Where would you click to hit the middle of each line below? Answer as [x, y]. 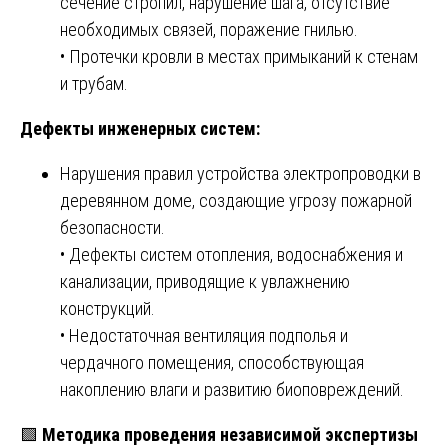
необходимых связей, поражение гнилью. [209, 29]
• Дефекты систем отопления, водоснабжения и [231, 254]
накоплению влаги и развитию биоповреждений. [232, 389]
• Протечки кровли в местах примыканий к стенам [239, 56]
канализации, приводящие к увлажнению [205, 281]
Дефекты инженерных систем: [140, 128]
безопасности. [112, 227]
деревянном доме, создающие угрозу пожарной [236, 200]
